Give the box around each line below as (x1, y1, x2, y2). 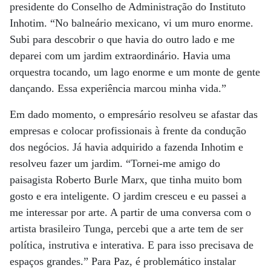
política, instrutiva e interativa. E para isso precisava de (10, 239, 253, 251)
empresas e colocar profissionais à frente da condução (10, 125, 246, 137)
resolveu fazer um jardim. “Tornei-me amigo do (10, 157, 220, 169)
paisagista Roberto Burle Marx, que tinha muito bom (10, 174, 242, 186)
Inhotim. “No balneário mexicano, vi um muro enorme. (10, 17, 253, 29)
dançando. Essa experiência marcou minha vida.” (10, 82, 226, 94)
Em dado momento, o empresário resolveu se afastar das (10, 108, 258, 120)
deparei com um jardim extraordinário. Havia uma (10, 50, 230, 62)
